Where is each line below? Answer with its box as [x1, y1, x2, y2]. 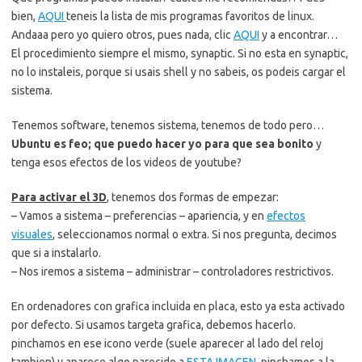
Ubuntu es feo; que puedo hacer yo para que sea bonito [11, 137, 314, 150]
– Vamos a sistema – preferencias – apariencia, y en [11, 209, 267, 222]
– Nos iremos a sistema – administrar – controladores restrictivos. [11, 265, 334, 278]
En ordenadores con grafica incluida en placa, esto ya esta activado [11, 300, 345, 313]
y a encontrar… [259, 28, 338, 41]
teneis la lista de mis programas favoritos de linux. [66, 10, 314, 23]
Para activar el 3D [11, 191, 107, 204]
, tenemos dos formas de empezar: [107, 191, 279, 204]
